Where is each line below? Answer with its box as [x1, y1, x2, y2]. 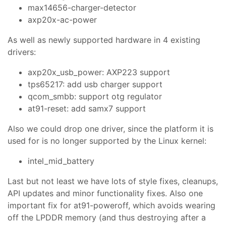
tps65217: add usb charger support [28, 79, 162, 89]
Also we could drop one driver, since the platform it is [8, 124, 213, 134]
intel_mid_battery [28, 156, 94, 166]
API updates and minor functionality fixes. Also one [8, 188, 203, 198]
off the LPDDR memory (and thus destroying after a [8, 212, 206, 222]
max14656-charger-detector [28, 3, 136, 13]
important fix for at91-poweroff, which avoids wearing [8, 200, 215, 210]
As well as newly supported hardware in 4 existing [8, 35, 200, 45]
